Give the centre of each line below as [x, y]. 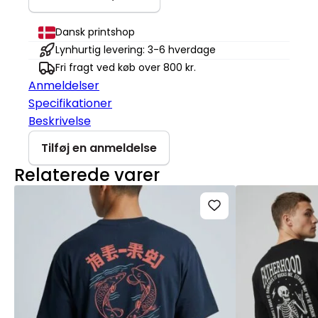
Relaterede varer [87, 175]
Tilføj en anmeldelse [99, 148]
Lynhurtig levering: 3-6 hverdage [136, 50]
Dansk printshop [95, 32]
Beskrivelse [60, 121]
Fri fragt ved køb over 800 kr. [126, 68]
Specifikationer [70, 103]
